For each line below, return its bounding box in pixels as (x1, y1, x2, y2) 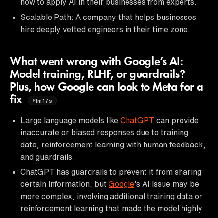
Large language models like (20, 116, 120, 124)
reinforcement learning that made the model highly (20, 204, 202, 212)
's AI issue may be (134, 180, 199, 188)
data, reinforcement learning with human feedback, (20, 140, 206, 148)
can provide (154, 116, 199, 124)
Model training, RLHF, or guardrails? (10, 69, 185, 81)
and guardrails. (20, 152, 74, 161)
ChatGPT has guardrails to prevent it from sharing (20, 167, 201, 176)
